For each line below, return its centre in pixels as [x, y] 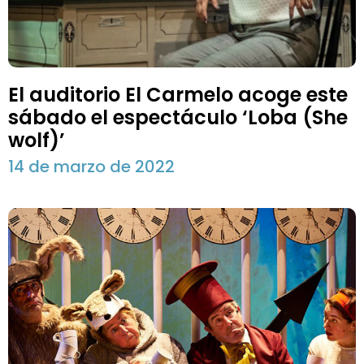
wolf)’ [37, 141]
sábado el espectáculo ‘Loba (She [178, 118]
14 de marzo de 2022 [91, 167]
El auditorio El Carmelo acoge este [178, 95]
